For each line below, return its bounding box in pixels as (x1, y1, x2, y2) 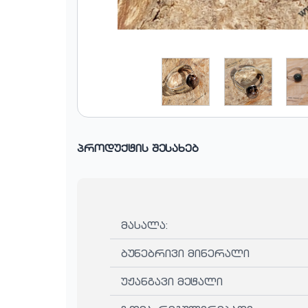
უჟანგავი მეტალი (121, 274, 223, 289)
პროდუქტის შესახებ (77, 141, 199, 155)
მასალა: (121, 218, 168, 232)
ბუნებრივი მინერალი (121, 246, 250, 261)
